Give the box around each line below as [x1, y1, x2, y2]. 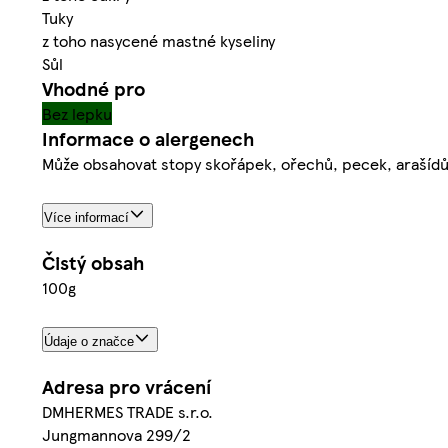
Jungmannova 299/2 [42, 422, 191, 446]
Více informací [44, 210, 129, 226]
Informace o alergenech [42, 125, 254, 153]
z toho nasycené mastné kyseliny [42, 29, 275, 53]
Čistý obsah [42, 248, 144, 276]
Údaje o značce [44, 333, 134, 349]
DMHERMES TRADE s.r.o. [42, 399, 213, 423]
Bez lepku [42, 102, 112, 126]
